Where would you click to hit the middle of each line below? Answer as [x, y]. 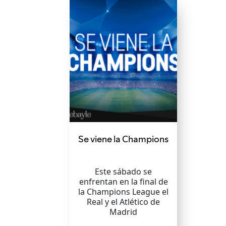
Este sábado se [124, 172]
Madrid [124, 212]
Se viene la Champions [124, 139]
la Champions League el [124, 192]
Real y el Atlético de [124, 202]
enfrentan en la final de [123, 182]
